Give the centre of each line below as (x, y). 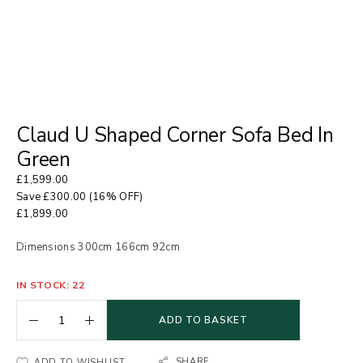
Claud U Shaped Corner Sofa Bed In (175, 135)
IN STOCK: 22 (51, 285)
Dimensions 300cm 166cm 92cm (98, 247)
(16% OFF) (115, 197)
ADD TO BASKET (203, 320)
